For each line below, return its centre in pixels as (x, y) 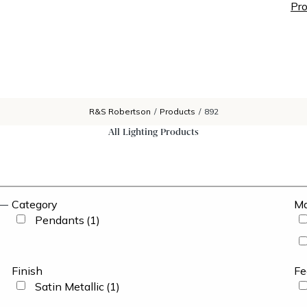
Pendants (59, 220)
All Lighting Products (153, 132)
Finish (27, 271)
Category (34, 204)
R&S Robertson (120, 111)
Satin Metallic (69, 286)
